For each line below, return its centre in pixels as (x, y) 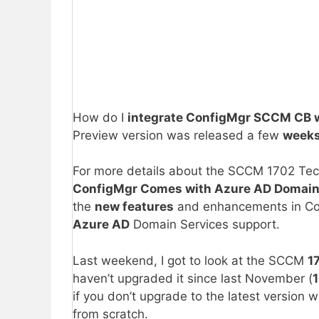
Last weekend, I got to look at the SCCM (190, 260)
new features (134, 207)
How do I (100, 117)
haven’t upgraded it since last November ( (193, 278)
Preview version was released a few (178, 135)
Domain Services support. (205, 225)
